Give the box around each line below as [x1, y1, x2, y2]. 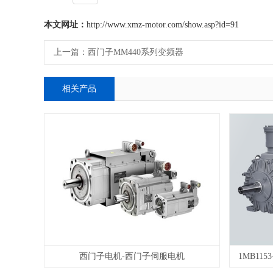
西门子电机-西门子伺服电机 [79, 252, 185, 261]
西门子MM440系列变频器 [88, 48, 183, 57]
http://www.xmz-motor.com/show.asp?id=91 [87, 20, 239, 29]
